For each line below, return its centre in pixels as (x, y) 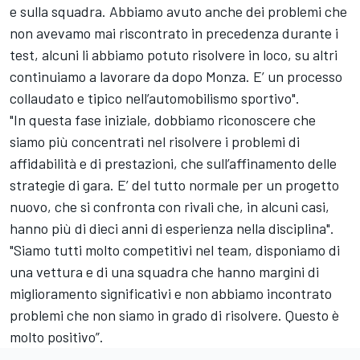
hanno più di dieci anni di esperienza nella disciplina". (172, 229)
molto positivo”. (57, 337)
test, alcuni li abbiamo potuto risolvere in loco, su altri (174, 55)
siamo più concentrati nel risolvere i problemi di (155, 142)
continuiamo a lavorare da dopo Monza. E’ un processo (176, 77)
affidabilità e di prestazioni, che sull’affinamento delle (173, 164)
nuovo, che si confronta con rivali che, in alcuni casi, (170, 207)
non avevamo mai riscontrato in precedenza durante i (174, 33)
